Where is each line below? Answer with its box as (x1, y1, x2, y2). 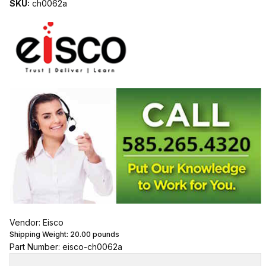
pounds (90, 229, 119, 239)
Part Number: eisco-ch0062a (9, 241, 122, 252)
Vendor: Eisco (9, 217, 64, 227)
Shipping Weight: (9, 229, 70, 239)
